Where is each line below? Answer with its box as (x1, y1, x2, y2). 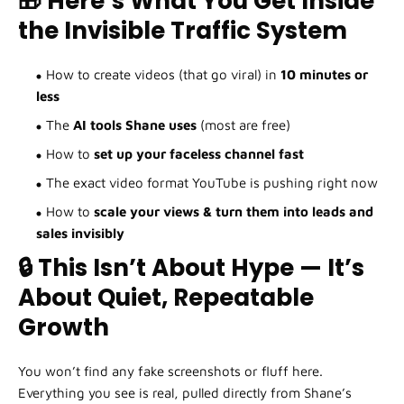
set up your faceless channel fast (94, 146, 304, 162)
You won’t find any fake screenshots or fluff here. (18, 363, 323, 380)
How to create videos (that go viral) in (46, 67, 280, 83)
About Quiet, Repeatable (18, 281, 314, 315)
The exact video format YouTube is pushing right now (46, 175, 378, 191)
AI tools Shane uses (73, 117, 197, 133)
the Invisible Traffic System (18, 14, 347, 48)
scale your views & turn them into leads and (94, 204, 373, 220)
